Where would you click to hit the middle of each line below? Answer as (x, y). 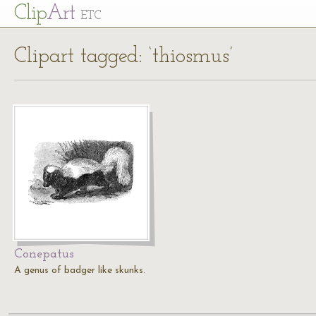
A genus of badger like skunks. (80, 271)
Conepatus (44, 254)
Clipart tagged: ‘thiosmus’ (123, 57)
